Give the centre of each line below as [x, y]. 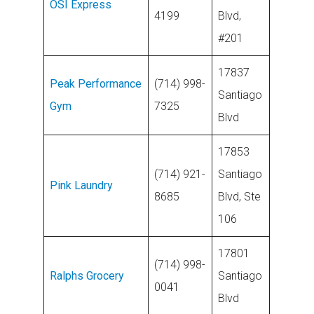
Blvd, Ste [240, 197]
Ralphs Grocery [87, 276]
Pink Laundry [82, 185]
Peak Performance [96, 84]
